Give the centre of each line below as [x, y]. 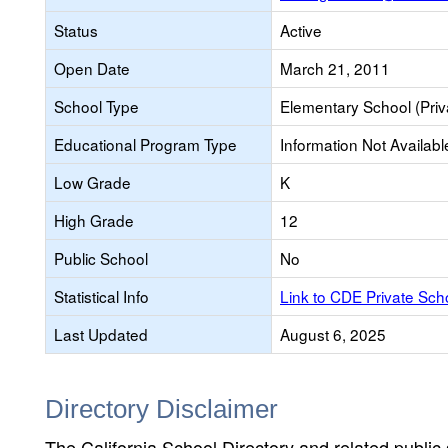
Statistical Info [101, 296]
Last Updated [101, 334]
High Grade [94, 220]
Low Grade [92, 182]
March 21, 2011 [335, 68]
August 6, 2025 [333, 334]
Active [301, 30]
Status [76, 30]
